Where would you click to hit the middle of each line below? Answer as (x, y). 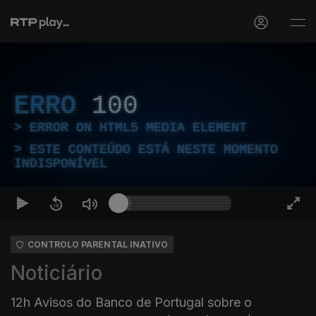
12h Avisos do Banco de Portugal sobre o (131, 302)
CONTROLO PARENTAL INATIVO (98, 244)
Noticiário (56, 273)
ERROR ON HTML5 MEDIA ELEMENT (138, 128)
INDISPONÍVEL (61, 164)
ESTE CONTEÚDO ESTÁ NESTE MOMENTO (154, 150)
